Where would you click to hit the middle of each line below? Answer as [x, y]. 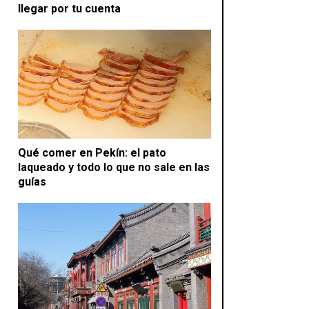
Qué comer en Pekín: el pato [92, 152]
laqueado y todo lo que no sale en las [114, 167]
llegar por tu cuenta [69, 9]
